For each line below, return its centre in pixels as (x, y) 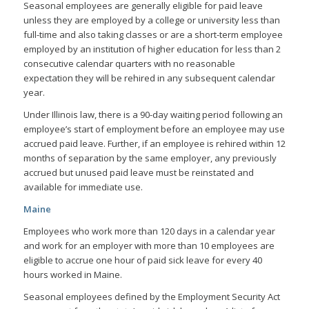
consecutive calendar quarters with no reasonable (129, 63)
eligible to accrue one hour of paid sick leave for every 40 (142, 260)
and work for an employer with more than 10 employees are (149, 246)
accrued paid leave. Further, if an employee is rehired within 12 (154, 143)
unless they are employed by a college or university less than (151, 20)
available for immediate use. (83, 187)
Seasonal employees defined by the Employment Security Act (151, 297)
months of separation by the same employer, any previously (150, 158)
